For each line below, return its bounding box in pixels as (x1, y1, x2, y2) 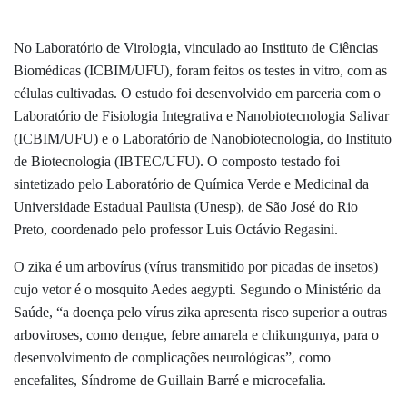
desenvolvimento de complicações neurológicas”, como (14, 349, 331, 365)
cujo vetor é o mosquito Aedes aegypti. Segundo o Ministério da (14, 281, 381, 297)
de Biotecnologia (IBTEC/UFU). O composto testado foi (14, 153, 340, 169)
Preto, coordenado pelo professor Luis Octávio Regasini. (14, 221, 338, 237)
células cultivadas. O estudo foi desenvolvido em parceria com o (14, 84, 381, 101)
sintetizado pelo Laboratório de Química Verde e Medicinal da (14, 175, 369, 192)
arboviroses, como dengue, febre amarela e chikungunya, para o (14, 326, 379, 342)
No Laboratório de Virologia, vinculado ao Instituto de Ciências (14, 39, 378, 55)
